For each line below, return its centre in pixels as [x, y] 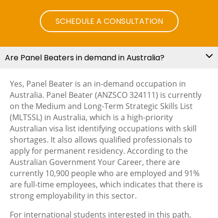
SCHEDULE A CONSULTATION [109, 21]
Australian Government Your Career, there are [95, 162]
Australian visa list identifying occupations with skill [103, 129]
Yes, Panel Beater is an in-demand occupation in [98, 84]
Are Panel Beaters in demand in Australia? [85, 58]
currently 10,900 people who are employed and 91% [105, 173]
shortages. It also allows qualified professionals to [101, 140]
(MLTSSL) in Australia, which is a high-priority [91, 118]
